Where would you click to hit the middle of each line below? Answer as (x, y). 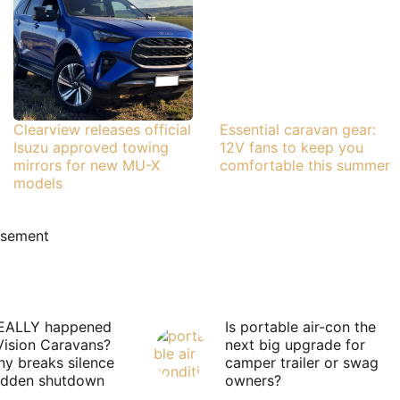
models (37, 183)
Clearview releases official (102, 130)
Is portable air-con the (300, 326)
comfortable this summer (304, 166)
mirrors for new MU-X (86, 166)
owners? (253, 380)
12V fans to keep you (291, 148)
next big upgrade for (295, 344)
